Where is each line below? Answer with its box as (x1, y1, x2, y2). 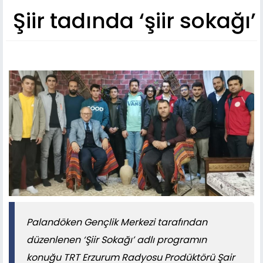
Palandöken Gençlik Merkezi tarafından (26, 215, 207, 229)
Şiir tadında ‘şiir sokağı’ (13, 6, 256, 36)
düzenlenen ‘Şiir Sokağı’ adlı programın (26, 232, 207, 247)
